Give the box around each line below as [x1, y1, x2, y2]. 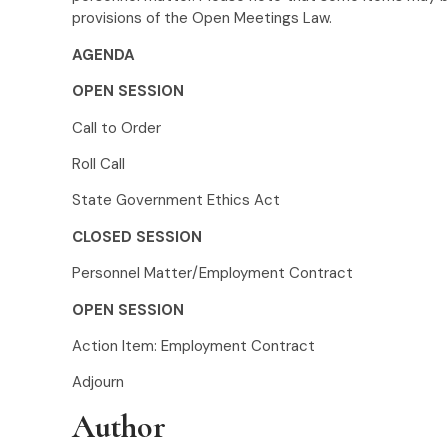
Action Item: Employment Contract [72, 335, 315, 356]
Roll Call [72, 153, 125, 174]
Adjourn [72, 372, 124, 393]
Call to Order [72, 117, 161, 138]
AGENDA [72, 44, 135, 65]
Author [72, 406, 166, 446]
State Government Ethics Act [72, 190, 280, 211]
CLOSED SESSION [72, 226, 202, 247]
